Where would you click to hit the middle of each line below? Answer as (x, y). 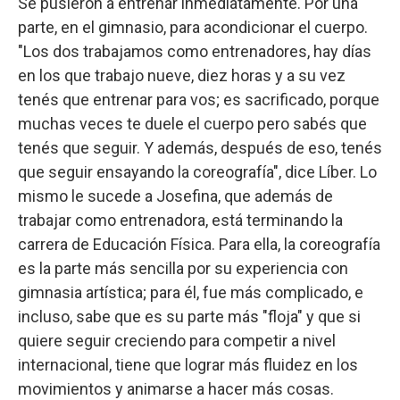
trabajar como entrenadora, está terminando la (180, 221)
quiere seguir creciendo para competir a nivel (177, 341)
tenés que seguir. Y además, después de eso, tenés (200, 148)
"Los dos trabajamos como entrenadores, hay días (195, 52)
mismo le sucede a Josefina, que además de (175, 196)
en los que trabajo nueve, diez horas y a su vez (182, 76)
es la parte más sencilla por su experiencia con (183, 269)
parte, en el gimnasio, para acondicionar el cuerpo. (193, 28)
